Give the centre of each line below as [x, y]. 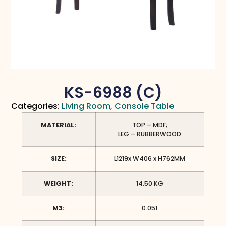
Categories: [36, 106]
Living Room [86, 106]
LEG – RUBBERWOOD [150, 134]
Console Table [145, 106]
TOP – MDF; [150, 125]
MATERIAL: [59, 125]
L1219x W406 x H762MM [150, 159]
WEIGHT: [59, 184]
